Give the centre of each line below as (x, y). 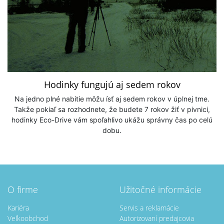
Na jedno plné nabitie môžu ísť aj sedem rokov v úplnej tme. (112, 99)
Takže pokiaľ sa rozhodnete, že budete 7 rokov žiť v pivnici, (112, 109)
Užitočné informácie (160, 189)
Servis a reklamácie (149, 208)
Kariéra (18, 208)
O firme (23, 189)
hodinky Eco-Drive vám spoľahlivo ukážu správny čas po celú (112, 120)
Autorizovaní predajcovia (157, 218)
